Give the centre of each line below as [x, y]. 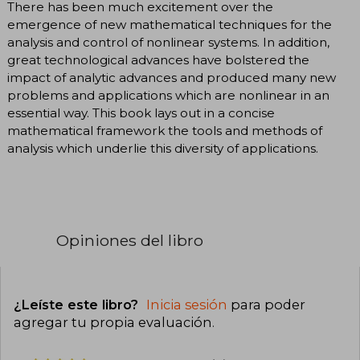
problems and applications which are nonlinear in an [168, 96]
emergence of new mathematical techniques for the [170, 25]
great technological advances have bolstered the [158, 60]
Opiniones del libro [130, 241]
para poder [266, 304]
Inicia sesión [187, 304]
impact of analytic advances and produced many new [172, 78]
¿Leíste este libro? [78, 304]
